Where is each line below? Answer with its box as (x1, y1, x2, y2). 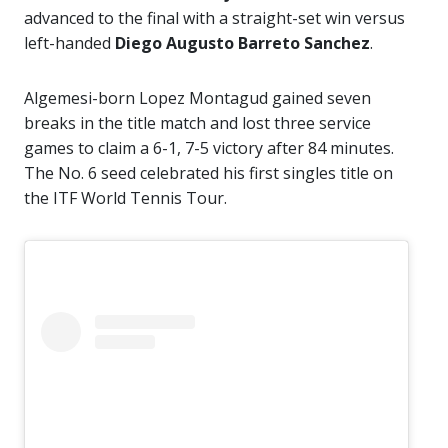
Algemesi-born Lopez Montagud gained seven (24, 86, 371, 109)
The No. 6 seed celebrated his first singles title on (24, 161, 393, 184)
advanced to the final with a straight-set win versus (24, 6, 405, 29)
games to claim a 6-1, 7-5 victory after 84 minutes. (24, 136, 394, 159)
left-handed (24, 31, 115, 54)
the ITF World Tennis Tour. (24, 186, 227, 209)
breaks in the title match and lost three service (24, 111, 371, 134)
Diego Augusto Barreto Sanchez (115, 31, 370, 54)
